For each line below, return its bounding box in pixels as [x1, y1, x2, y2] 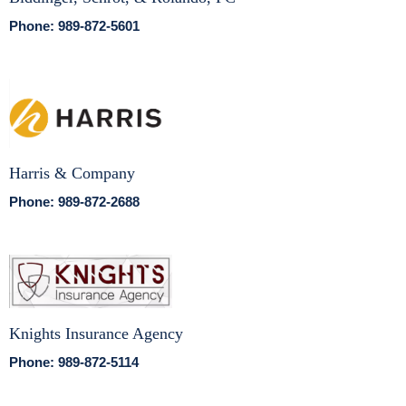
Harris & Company [9, 163, 135, 182]
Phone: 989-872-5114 [9, 354, 139, 371]
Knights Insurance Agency [9, 324, 183, 343]
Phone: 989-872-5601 [9, 18, 140, 34]
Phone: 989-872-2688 [9, 193, 140, 209]
